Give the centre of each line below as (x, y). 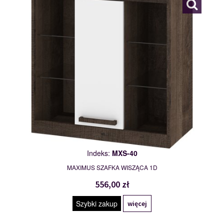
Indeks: (99, 153)
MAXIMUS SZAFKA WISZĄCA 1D (112, 167)
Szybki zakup (97, 204)
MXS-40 (124, 153)
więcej (137, 204)
